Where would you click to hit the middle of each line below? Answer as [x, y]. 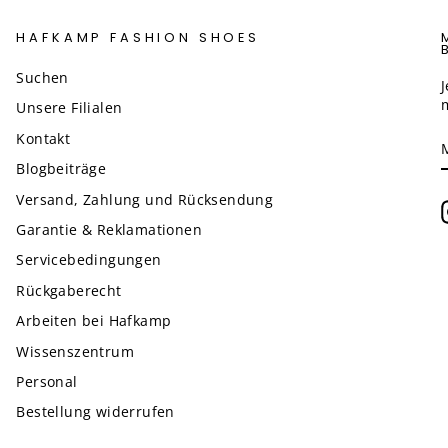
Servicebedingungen [89, 260]
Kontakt [43, 138]
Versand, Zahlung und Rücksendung [145, 199]
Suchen [42, 77]
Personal [47, 381]
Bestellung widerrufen [95, 412]
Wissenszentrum [75, 351]
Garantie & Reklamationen [109, 229]
